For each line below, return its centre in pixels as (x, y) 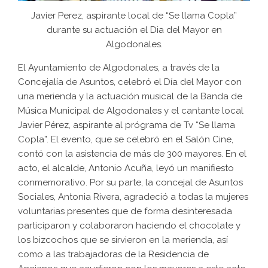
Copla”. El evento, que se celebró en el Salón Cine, (126, 140)
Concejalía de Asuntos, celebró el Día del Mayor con (130, 82)
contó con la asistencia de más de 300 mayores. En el (132, 154)
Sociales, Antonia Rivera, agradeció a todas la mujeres (133, 197)
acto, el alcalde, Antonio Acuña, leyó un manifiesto (126, 168)
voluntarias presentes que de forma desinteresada (125, 211)
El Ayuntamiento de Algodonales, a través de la (119, 68)
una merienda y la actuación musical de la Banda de (130, 97)
